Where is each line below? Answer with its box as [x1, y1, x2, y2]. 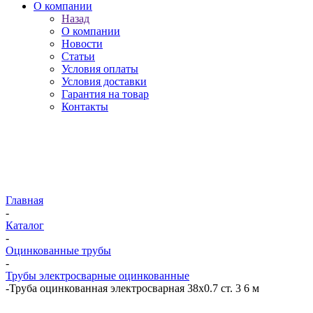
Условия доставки [61, 75, 147, 87]
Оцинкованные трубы [6, 245, 111, 256]
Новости [61, 38, 103, 50]
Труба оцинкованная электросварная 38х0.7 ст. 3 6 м [9, 282, 259, 294]
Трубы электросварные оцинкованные [6, 270, 189, 282]
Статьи [61, 50, 95, 62]
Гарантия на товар [61, 88, 149, 100]
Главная [6, 194, 43, 206]
